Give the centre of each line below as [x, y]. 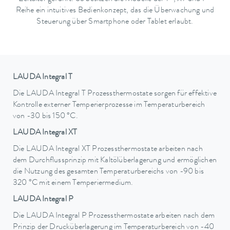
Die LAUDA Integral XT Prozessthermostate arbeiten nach [108, 150]
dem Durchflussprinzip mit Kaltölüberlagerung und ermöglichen [115, 161]
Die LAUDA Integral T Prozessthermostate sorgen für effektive [115, 94]
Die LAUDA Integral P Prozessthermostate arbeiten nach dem [114, 216]
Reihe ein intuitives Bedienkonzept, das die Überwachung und [115, 11]
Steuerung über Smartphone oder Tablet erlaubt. [115, 22]
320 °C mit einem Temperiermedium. [73, 184]
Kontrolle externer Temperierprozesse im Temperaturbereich [109, 106]
